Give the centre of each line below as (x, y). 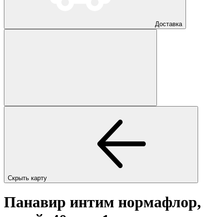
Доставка (169, 24)
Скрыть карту (28, 178)
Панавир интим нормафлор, (102, 202)
